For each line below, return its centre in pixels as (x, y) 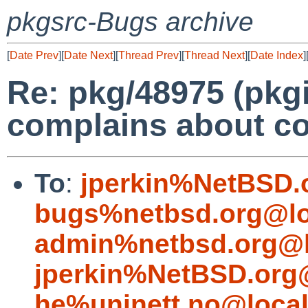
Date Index (277, 55)
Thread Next (214, 55)
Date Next (88, 55)
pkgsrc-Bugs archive (130, 22)
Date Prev (34, 55)
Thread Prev (148, 55)
